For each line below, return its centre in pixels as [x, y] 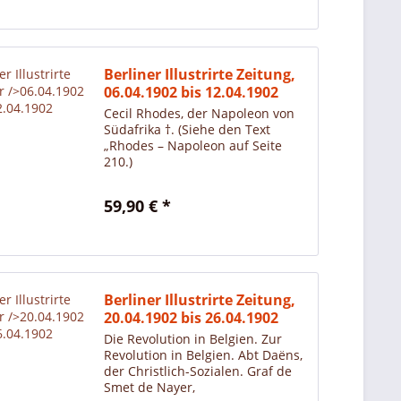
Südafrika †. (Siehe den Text [188, 129]
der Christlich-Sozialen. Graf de [198, 371]
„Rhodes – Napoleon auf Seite [193, 145]
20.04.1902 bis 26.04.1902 [192, 317]
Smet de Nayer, [150, 387]
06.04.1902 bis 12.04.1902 [192, 92]
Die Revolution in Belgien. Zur [193, 338]
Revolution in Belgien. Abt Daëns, [204, 354]
